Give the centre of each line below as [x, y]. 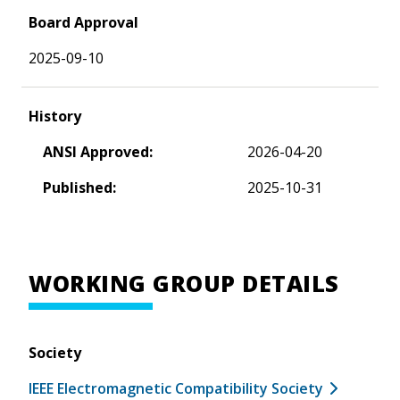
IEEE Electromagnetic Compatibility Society [176, 388]
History [55, 116]
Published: [79, 187]
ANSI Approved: [98, 151]
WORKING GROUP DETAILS [184, 283]
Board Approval [83, 22]
